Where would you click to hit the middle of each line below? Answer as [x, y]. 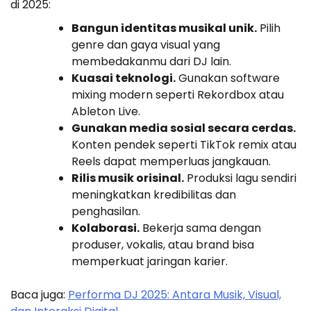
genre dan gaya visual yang [146, 44]
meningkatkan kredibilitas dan [154, 194]
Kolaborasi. [106, 228]
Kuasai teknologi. [124, 78]
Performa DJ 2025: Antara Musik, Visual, [175, 294]
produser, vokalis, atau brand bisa [163, 244]
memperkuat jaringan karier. [150, 261]
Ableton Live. [106, 111]
